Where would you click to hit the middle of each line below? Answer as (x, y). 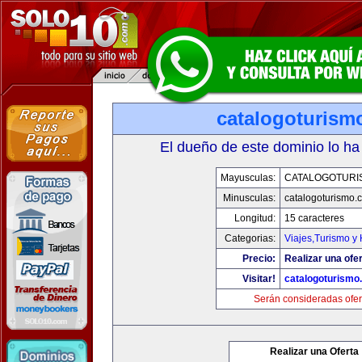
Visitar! (259, 279)
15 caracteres (314, 218)
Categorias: (250, 238)
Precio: (259, 259)
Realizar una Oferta (314, 351)
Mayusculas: (248, 178)
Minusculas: (249, 198)
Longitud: (255, 218)
